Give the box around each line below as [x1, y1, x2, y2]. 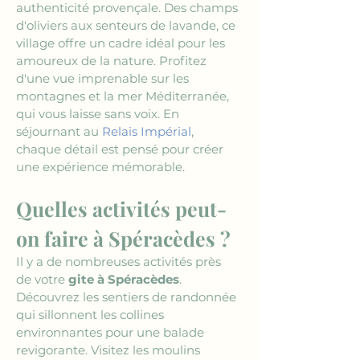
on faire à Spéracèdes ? [16, 225, 231, 252]
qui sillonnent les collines [16, 307, 167, 322]
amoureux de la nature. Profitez [16, 53, 210, 68]
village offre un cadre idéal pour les [16, 35, 228, 51]
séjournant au [16, 124, 102, 139]
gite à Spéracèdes [68, 272, 179, 287]
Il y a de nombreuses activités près [16, 254, 224, 269]
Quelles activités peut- [16, 195, 227, 222]
